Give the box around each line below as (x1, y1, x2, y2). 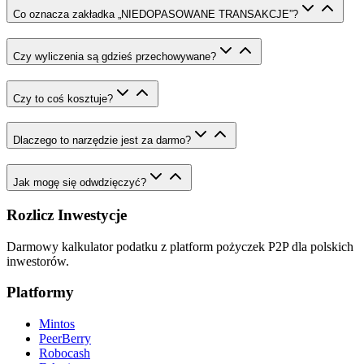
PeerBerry (39, 331, 91, 346)
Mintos (39, 317, 75, 331)
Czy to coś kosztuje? (13, 92, 113, 105)
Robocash (39, 346, 90, 361)
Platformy (6, 284, 74, 301)
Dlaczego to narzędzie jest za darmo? (13, 134, 191, 147)
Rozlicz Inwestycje (6, 206, 127, 223)
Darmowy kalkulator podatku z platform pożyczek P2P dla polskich (6, 239, 353, 253)
